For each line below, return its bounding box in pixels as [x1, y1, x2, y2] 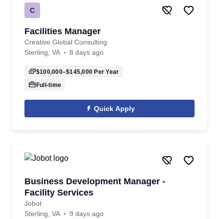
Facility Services [24, 188, 93, 197]
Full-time [36, 82, 62, 88]
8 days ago [69, 48, 104, 56]
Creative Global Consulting [24, 38, 107, 46]
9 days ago [69, 210, 104, 218]
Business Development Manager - [24, 176, 165, 186]
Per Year [92, 68, 119, 75]
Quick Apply [94, 105, 135, 112]
